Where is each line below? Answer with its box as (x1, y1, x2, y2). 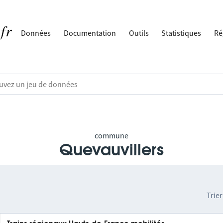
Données (21, 28, 51, 38)
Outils (128, 28, 149, 38)
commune (95, 130, 128, 140)
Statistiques (161, 28, 202, 38)
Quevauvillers (59, 142, 164, 158)
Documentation (64, 28, 116, 38)
